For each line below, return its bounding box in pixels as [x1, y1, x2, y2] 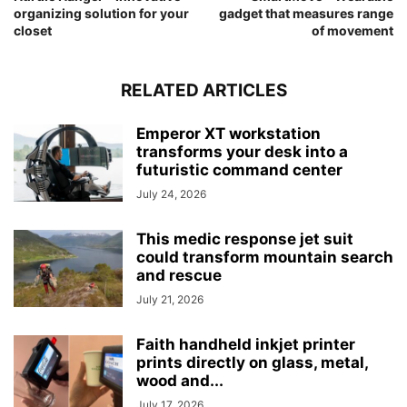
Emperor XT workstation [136, 124, 321, 144]
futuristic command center [136, 161, 342, 180]
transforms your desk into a [136, 143, 348, 162]
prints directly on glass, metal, [136, 353, 368, 372]
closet [14, 23, 52, 39]
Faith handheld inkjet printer [136, 335, 355, 354]
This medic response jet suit [136, 230, 353, 249]
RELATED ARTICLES [120, 80, 287, 102]
